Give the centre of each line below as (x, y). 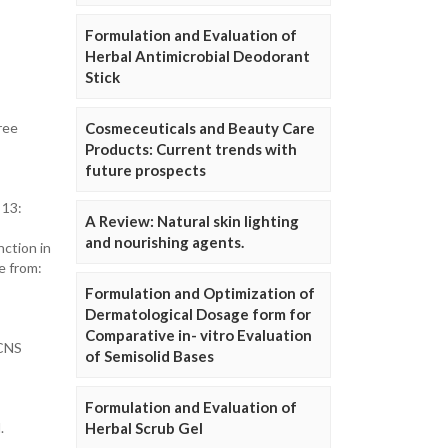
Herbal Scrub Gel (144, 428)
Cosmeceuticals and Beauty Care (200, 128)
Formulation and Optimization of (200, 293)
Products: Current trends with (191, 149)
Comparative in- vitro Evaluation (198, 335)
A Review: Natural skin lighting (192, 221)
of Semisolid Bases (149, 356)
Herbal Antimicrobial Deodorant (197, 56)
